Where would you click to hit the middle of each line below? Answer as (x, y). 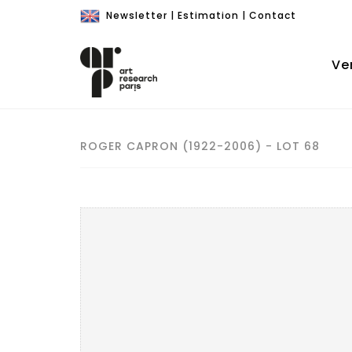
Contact (273, 15)
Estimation (208, 15)
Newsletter (137, 15)
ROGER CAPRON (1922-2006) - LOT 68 (200, 146)
